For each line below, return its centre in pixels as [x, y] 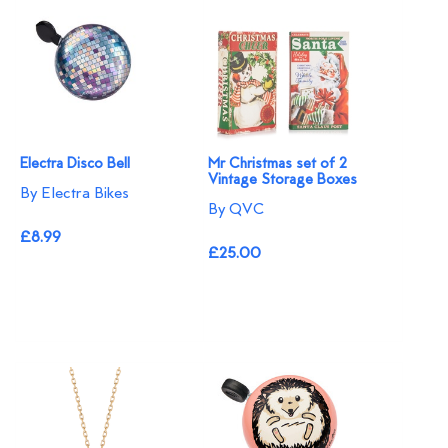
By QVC [236, 209]
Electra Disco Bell [75, 164]
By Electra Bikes [74, 193]
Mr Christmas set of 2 [278, 164]
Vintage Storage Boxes [283, 180]
